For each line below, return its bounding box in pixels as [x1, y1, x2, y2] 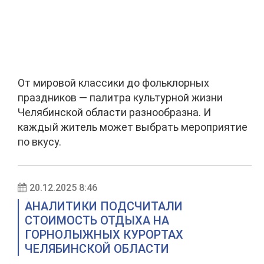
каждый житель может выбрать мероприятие [18, 121, 247, 133]
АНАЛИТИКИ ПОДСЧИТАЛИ [25, 199, 183, 213]
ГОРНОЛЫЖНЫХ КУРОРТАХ [25, 227, 183, 242]
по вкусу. [18, 136, 61, 148]
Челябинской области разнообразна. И [18, 106, 211, 118]
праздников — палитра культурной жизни [18, 91, 223, 104]
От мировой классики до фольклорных [18, 77, 209, 89]
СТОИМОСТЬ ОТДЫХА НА [25, 213, 169, 227]
